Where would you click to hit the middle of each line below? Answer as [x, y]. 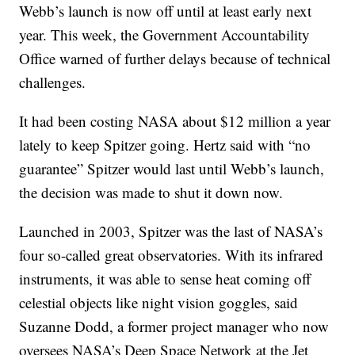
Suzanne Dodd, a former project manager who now [174, 326]
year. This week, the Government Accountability [165, 35]
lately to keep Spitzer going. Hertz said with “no [165, 145]
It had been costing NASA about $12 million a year [175, 121]
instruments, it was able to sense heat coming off [165, 279]
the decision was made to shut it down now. [151, 193]
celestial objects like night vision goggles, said [159, 303]
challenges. [53, 82]
